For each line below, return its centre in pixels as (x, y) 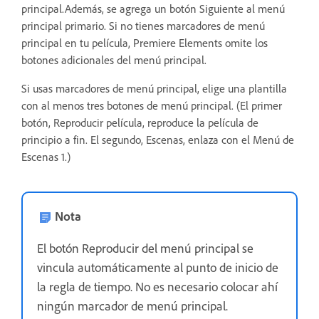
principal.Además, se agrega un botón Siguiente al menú (153, 9)
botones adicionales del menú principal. (114, 60)
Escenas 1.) (46, 157)
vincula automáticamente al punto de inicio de (158, 267)
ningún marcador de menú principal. (132, 306)
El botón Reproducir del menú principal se (145, 248)
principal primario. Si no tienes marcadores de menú (143, 26)
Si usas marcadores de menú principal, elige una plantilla (154, 88)
